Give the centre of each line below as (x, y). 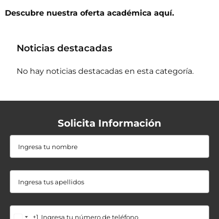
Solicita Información (109, 123)
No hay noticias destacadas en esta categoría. (105, 71)
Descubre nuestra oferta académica (79, 13)
